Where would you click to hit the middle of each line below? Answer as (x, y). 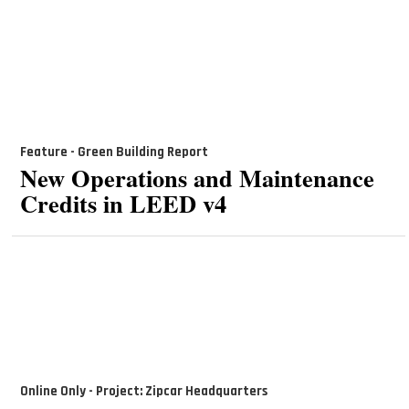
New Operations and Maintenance (197, 177)
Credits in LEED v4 (123, 203)
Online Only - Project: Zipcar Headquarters (143, 391)
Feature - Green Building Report (114, 152)
